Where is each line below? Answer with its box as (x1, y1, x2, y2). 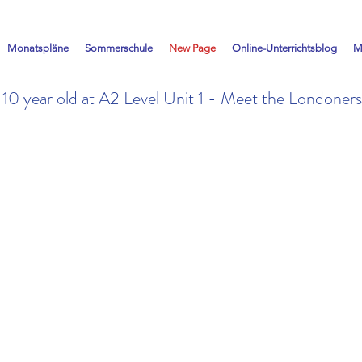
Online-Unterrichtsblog (232, 42, 337, 54)
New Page (169, 42, 216, 54)
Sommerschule (85, 42, 153, 54)
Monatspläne (7, 42, 69, 54)
